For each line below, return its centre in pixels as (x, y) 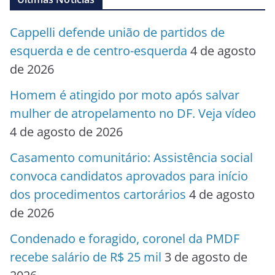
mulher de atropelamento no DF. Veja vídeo (133, 114)
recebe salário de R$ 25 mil (86, 257)
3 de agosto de (206, 257)
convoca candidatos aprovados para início (129, 176)
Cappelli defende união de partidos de (117, 33)
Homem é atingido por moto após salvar (125, 95)
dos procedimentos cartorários (98, 195)
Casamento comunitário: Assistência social (131, 158)
